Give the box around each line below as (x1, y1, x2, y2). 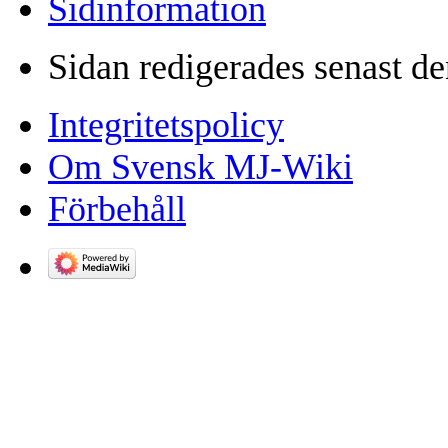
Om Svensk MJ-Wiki (48, 146, 353, 187)
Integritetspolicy (48, 104, 284, 145)
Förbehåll (48, 188, 186, 229)
